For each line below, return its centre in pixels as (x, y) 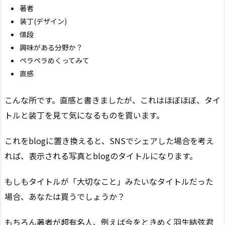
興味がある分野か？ (51, 47)
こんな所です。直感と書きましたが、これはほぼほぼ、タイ (113, 100)
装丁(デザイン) (43, 21)
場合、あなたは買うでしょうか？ (65, 196)
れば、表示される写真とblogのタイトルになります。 (101, 156)
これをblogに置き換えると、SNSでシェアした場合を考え (109, 141)
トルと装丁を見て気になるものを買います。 (84, 115)
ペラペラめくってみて (54, 60)
